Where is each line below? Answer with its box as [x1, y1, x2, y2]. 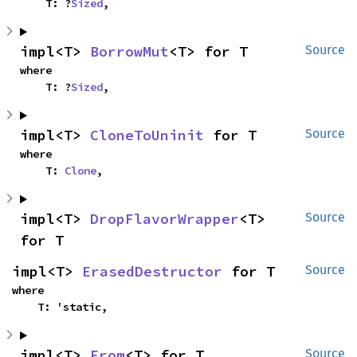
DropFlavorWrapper [90, 210, 239, 229]
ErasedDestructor [82, 262, 222, 281]
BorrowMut [90, 42, 169, 61]
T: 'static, [37, 300, 108, 315]
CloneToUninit [90, 126, 204, 145]
